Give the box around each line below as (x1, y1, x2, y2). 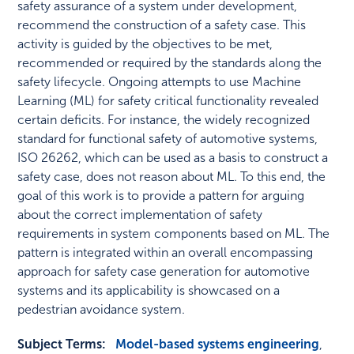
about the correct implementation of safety (17, 207, 263, 223)
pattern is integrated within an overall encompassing (17, 245, 314, 261)
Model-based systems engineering (115, 337, 320, 352)
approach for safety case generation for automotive (17, 264, 311, 280)
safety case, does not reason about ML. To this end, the (17, 169, 326, 185)
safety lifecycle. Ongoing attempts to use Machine (17, 74, 302, 90)
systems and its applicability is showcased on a (17, 283, 281, 299)
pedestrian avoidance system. (17, 302, 186, 318)
